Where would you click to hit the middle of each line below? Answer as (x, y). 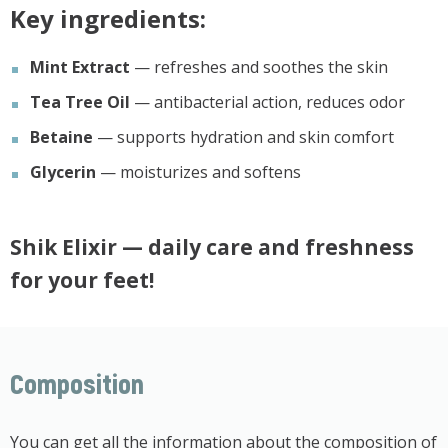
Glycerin (63, 171)
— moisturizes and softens (198, 171)
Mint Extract (80, 66)
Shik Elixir (63, 246)
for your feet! (82, 279)
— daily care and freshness (265, 246)
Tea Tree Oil (80, 101)
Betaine (61, 136)
